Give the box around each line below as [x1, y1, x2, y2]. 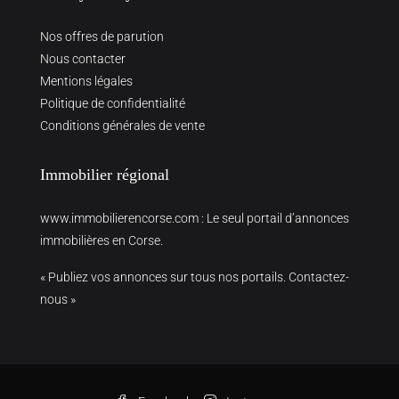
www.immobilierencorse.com [40, 211, 199, 225]
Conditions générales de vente [40, 118, 205, 133]
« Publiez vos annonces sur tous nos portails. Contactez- [40, 270, 349, 284]
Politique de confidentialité [40, 96, 185, 110]
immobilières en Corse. [40, 233, 163, 248]
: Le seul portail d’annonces [199, 211, 349, 225]
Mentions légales [40, 74, 133, 88]
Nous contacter [40, 52, 126, 66]
